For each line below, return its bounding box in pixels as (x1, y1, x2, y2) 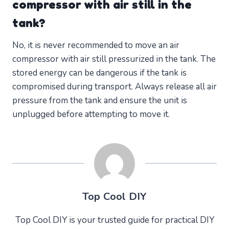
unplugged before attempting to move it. (12, 108, 170, 121)
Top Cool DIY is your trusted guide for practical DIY (15, 214, 214, 226)
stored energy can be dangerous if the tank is (12, 67, 187, 79)
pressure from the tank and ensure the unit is (12, 95, 187, 107)
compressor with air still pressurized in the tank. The (12, 53, 216, 65)
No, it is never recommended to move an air (12, 39, 179, 52)
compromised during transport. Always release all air (12, 81, 217, 93)
